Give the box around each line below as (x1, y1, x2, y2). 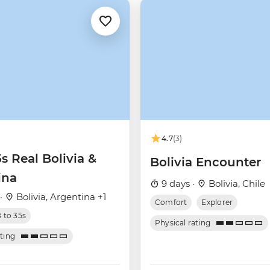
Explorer (201, 198, 233, 207)
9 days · (159, 178, 197, 190)
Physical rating (155, 218, 211, 228)
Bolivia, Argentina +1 (14, 191, 106, 203)
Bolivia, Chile (206, 178, 265, 190)
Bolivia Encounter (150, 155, 261, 170)
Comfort (155, 198, 187, 207)
